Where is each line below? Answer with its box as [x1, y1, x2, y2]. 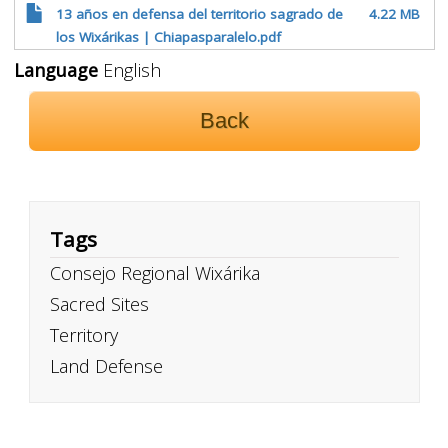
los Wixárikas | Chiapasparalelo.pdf [55, 28, 281, 46]
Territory [49, 323, 118, 347]
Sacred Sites [49, 292, 149, 316]
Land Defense [49, 354, 163, 378]
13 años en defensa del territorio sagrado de [55, 5, 343, 23]
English [97, 58, 161, 82]
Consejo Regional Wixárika [49, 261, 260, 285]
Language [13, 58, 98, 82]
